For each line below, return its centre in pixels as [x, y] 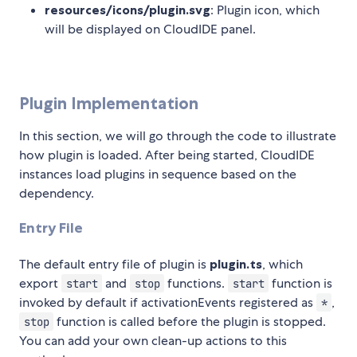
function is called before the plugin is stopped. [190, 321]
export [40, 283]
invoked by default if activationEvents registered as [168, 302]
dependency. [57, 194]
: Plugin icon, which [265, 10]
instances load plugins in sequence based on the [158, 175]
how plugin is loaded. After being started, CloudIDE [167, 155]
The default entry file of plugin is [114, 264]
